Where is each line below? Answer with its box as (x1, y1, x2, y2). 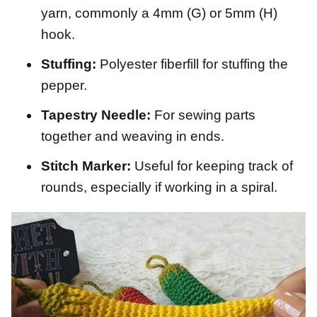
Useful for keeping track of (131, 158, 293, 173)
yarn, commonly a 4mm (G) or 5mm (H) (41, 5, 277, 21)
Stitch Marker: (41, 158, 131, 173)
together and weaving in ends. (41, 128, 224, 144)
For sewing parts (151, 107, 255, 122)
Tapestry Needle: (41, 107, 151, 122)
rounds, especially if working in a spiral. (41, 179, 277, 195)
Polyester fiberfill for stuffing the (96, 56, 288, 71)
